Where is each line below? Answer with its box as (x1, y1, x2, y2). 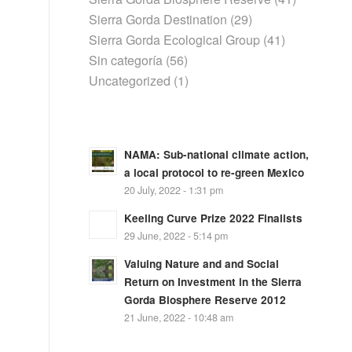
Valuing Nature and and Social (124, 256, 280, 271)
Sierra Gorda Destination (89, 10, 228, 28)
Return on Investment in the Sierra (124, 274, 302, 289)
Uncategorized (89, 71, 171, 90)
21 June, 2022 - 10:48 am (124, 310, 234, 324)
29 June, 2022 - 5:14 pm (124, 229, 229, 243)
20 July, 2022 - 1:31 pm (124, 183, 224, 197)
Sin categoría (89, 51, 163, 69)
